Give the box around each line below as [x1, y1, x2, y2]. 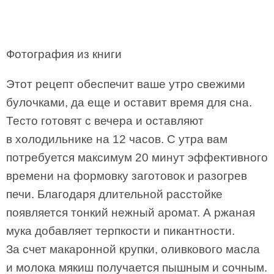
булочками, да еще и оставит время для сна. [6, 96, 252, 109]
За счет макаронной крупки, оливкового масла [6, 243, 260, 256]
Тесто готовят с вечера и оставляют [6, 114, 204, 127]
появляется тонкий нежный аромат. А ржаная [6, 206, 255, 219]
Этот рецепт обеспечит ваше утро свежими [6, 78, 245, 91]
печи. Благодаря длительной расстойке [6, 188, 223, 201]
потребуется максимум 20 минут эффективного [6, 151, 268, 164]
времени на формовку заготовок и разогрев [6, 169, 247, 182]
